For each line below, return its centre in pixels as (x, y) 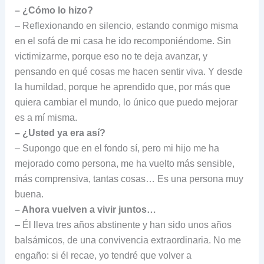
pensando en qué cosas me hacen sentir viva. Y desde (128, 71)
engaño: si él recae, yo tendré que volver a (103, 255)
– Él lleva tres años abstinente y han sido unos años (123, 225)
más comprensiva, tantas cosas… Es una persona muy (129, 179)
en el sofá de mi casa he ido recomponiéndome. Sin (123, 41)
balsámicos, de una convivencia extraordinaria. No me (128, 240)
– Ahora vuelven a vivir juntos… (85, 209)
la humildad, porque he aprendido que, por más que (122, 87)
